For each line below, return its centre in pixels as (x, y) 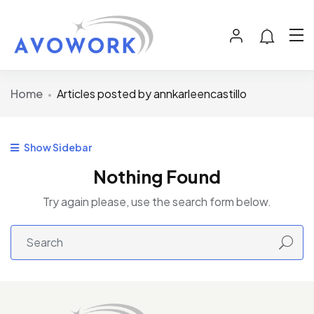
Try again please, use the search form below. (157, 202)
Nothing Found (157, 177)
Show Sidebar (57, 148)
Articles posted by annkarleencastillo (152, 94)
